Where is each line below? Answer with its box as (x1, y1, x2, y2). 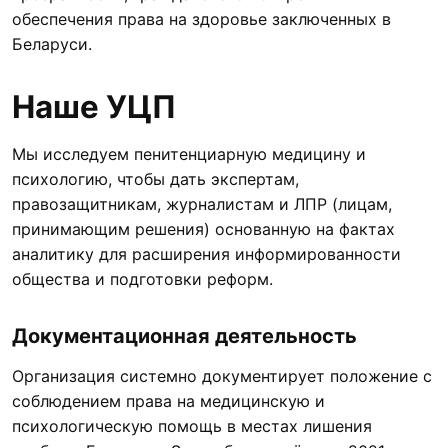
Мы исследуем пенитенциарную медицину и (12, 143, 366, 164)
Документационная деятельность (12, 323, 357, 348)
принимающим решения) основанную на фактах (12, 218, 395, 239)
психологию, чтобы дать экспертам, (12, 168, 299, 189)
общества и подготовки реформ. (12, 268, 273, 289)
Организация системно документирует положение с (12, 365, 432, 386)
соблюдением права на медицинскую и (12, 390, 325, 411)
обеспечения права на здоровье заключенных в (12, 8, 391, 29)
